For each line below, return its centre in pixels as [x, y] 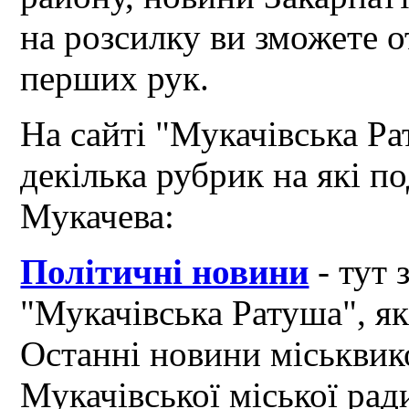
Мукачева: [98, 216]
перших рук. [115, 79]
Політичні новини [165, 272]
